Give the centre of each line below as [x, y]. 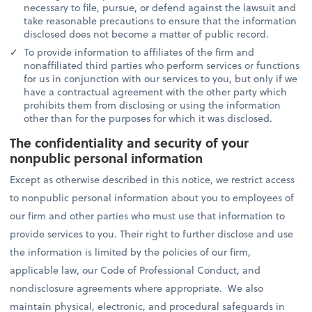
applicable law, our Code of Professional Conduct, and [135, 270]
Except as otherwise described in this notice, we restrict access [153, 179]
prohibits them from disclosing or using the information [153, 105]
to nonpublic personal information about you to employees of [152, 197]
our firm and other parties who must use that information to [148, 215]
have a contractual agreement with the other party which [156, 92]
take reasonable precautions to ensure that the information [161, 21]
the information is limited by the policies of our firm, [131, 251]
